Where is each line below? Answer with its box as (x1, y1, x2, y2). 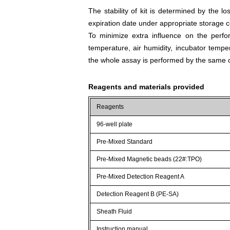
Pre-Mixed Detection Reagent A (97, 172, 185, 180)
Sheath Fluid (97, 207, 132, 215)
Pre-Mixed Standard (97, 138, 153, 145)
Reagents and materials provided (88, 82, 204, 91)
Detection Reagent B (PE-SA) (97, 190, 179, 198)
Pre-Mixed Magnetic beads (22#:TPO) (97, 155, 202, 163)
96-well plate (97, 120, 133, 128)
